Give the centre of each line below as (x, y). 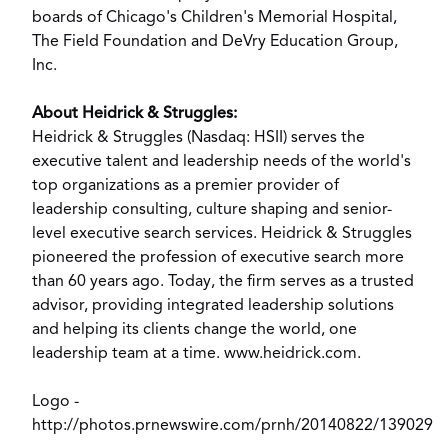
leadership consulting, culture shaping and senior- (212, 210)
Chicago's (141, 18)
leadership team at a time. (128, 354)
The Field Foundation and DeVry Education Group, (215, 42)
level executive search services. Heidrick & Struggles (222, 234)
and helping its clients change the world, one (194, 330)
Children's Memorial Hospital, (287, 18)
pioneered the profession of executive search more (218, 258)
